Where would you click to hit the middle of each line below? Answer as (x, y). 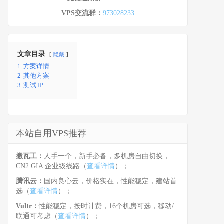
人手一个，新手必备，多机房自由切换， (107, 156)
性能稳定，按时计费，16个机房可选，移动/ (106, 206)
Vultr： (27, 206)
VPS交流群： (82, 13)
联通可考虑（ (37, 216)
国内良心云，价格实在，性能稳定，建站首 (110, 181)
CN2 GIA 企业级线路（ (51, 166)
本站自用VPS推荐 (51, 134)
